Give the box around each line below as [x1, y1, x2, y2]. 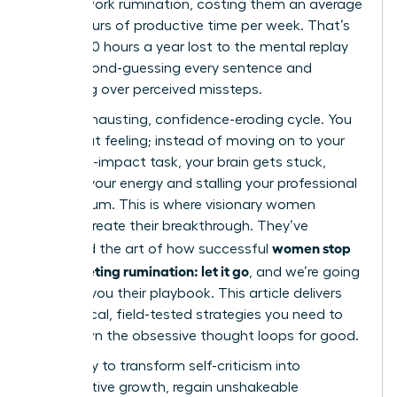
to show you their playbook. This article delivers [33, 285, 342, 300]
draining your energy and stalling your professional [33, 175, 357, 191]
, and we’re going [249, 264, 360, 279]
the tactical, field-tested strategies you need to [33, 307, 343, 322]
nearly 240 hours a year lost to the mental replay [33, 39, 348, 54]
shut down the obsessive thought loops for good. [33, 328, 359, 343]
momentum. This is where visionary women [33, 197, 315, 212]
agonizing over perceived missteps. [33, 82, 262, 97]
